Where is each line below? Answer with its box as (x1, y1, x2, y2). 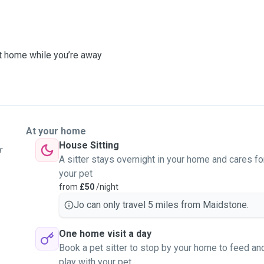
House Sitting (59, 140, 119, 151)
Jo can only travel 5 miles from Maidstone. (74, 199, 249, 210)
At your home (26, 126, 86, 137)
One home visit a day (59, 228, 151, 239)
